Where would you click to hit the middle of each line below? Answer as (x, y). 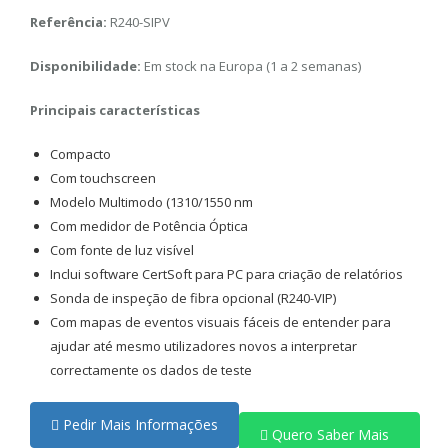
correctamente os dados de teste (151, 370)
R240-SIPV (138, 22)
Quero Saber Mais (328, 434)
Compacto (80, 154)
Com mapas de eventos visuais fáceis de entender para (220, 322)
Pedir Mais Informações (138, 424)
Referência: (68, 22)
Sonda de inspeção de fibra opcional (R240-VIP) (193, 298)
